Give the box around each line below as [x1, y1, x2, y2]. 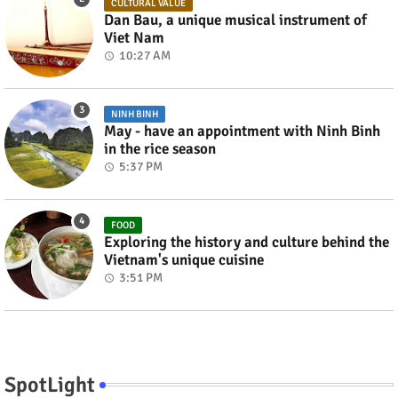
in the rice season [104, 139, 216, 158]
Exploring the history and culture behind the [104, 232, 389, 251]
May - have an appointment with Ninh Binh [104, 121, 380, 140]
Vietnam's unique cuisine [104, 250, 264, 269]
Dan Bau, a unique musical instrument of [104, 10, 367, 29]
